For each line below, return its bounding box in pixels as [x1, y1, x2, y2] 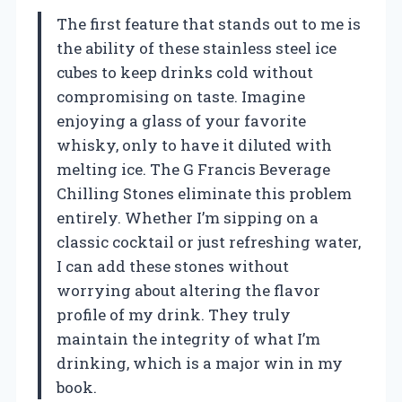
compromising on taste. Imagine [57, 85, 305, 107]
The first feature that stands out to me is [57, 13, 361, 34]
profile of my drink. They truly [57, 303, 291, 325]
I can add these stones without [57, 255, 289, 276]
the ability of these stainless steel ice [57, 37, 336, 58]
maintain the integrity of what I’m [57, 328, 320, 349]
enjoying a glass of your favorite [57, 109, 306, 131]
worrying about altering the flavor [57, 279, 320, 301]
